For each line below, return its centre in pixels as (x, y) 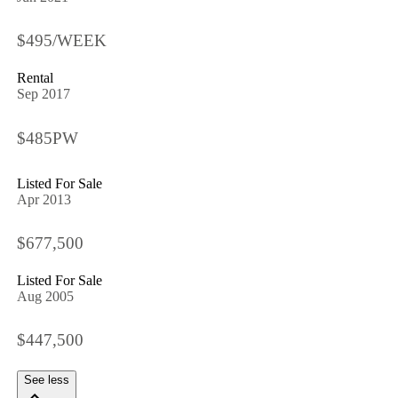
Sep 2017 (43, 94)
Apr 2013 (44, 199)
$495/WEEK (61, 41)
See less (46, 379)
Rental (35, 78)
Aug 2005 (45, 297)
